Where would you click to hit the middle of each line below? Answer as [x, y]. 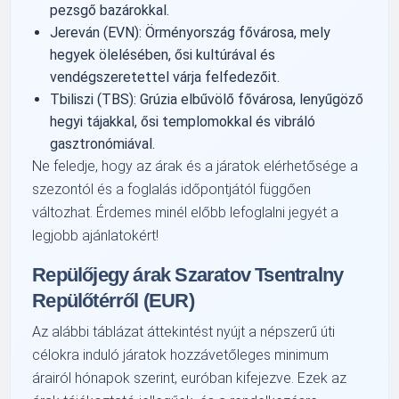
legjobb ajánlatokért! [96, 235]
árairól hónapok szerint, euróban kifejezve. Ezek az [190, 378]
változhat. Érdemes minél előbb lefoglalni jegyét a [186, 212]
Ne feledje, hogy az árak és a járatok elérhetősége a [195, 166]
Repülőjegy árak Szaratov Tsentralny [188, 274]
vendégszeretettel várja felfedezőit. [165, 77]
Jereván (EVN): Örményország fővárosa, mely [191, 32]
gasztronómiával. [103, 143]
